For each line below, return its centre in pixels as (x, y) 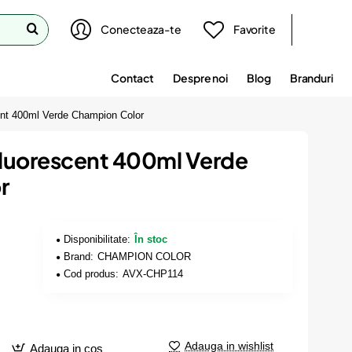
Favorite (254, 29)
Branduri (311, 77)
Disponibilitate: (97, 239)
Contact (132, 77)
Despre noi (201, 77)
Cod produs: (92, 274)
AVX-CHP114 (153, 274)
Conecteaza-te (141, 29)
